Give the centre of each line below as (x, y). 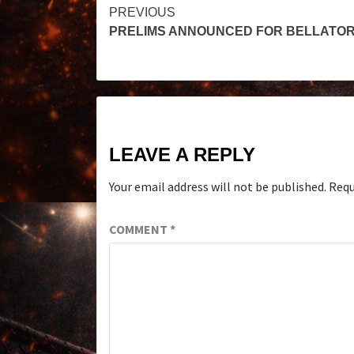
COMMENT (139, 229)
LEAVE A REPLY (182, 154)
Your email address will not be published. (218, 186)
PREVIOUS (142, 12)
